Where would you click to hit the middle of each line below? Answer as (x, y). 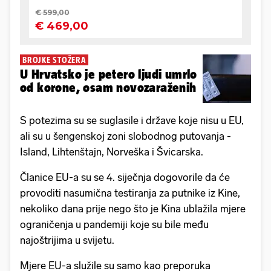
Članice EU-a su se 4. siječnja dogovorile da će (125, 178)
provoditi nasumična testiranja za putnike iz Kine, (130, 193)
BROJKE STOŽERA (54, 60)
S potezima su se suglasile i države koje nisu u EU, (132, 121)
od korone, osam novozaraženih (108, 88)
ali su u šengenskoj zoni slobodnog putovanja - (126, 136)
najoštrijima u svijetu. (67, 240)
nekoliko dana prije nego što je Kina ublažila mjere (133, 209)
